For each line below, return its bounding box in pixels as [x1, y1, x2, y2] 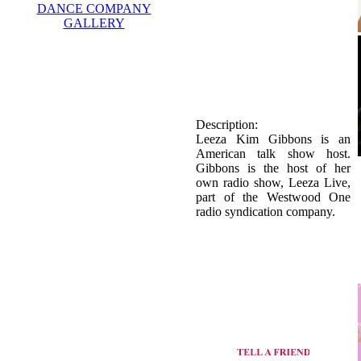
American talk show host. [196, 146, 351, 160]
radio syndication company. [196, 204, 335, 218]
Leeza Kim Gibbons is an [196, 131, 351, 146]
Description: [196, 117, 258, 131]
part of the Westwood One [196, 189, 351, 204]
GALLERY [63, 15, 125, 30]
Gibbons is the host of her [196, 160, 351, 175]
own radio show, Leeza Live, [196, 175, 351, 189]
